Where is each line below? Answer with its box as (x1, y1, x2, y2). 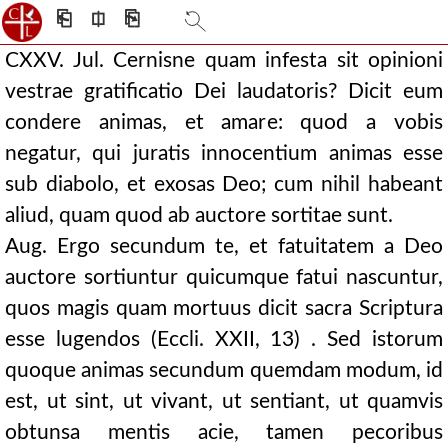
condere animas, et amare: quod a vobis (5, 112, 443, 133)
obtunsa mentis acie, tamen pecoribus (5, 422, 443, 443)
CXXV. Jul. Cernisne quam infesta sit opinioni (5, 50, 443, 71)
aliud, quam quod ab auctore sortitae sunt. (5, 205, 393, 226)
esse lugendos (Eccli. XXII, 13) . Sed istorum (5, 329, 443, 350)
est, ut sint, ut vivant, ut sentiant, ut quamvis (5, 391, 443, 412)
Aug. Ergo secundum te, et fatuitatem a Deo (5, 236, 443, 257)
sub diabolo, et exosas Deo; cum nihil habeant (5, 174, 443, 195)
